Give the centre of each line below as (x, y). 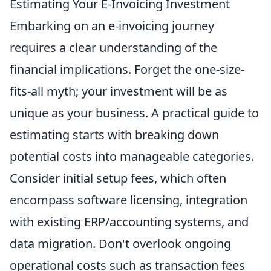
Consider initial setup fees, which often (118, 178)
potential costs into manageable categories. (132, 157)
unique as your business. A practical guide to (134, 113)
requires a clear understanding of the (113, 48)
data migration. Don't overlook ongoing (120, 244)
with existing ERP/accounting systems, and (129, 222)
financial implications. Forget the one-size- (127, 70)
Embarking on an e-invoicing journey (112, 26)
